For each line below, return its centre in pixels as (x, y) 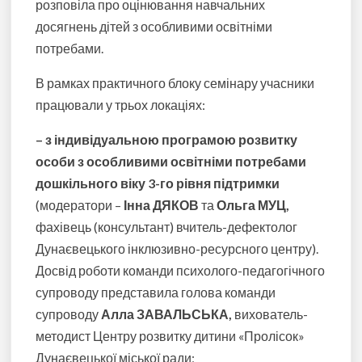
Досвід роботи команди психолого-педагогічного (181, 271)
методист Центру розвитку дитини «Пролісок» (170, 336)
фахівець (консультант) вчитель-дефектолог (167, 227)
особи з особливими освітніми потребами (171, 162)
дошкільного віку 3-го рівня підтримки (158, 183)
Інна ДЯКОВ (162, 205)
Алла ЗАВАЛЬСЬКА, (167, 314)
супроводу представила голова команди (156, 293)
